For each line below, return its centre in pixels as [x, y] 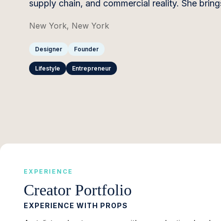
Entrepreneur [91, 68]
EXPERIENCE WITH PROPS [76, 206]
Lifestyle [47, 68]
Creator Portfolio [78, 190]
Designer [48, 49]
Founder [86, 49]
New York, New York [69, 26]
